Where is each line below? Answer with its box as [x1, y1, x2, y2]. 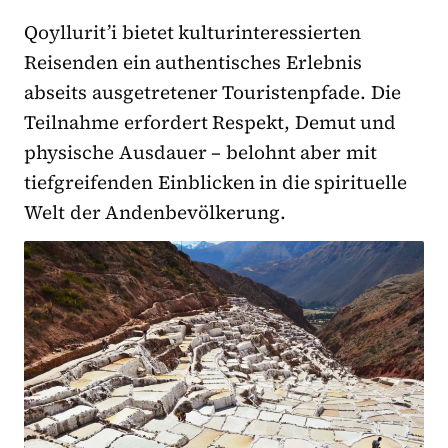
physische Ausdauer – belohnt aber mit [24, 139, 378, 166]
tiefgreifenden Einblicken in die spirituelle [24, 169, 408, 196]
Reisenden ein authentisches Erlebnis [24, 49, 362, 76]
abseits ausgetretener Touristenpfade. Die [24, 79, 401, 106]
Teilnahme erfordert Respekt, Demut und [24, 109, 397, 136]
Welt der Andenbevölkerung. [24, 199, 287, 226]
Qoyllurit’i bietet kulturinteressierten [24, 19, 362, 46]
